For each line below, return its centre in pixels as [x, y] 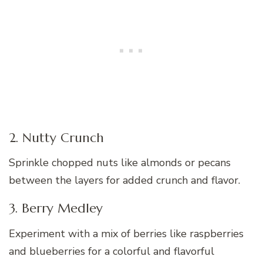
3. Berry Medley [56, 208]
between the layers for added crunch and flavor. [124, 181]
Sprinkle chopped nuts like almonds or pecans [120, 163]
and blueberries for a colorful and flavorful [112, 251]
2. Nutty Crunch [56, 137]
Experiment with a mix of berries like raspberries [126, 233]
